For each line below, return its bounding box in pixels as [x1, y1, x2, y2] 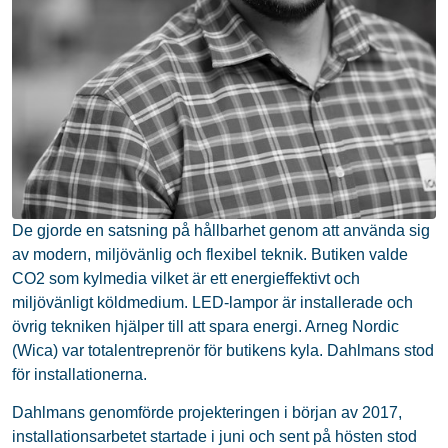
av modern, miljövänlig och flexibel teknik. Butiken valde [12, 246, 408, 263]
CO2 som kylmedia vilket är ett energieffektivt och [12, 270, 360, 287]
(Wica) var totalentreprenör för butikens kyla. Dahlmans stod [12, 342, 434, 359]
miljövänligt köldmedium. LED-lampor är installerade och [12, 294, 413, 311]
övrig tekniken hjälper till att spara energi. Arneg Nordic [12, 318, 399, 335]
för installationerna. [12, 366, 147, 383]
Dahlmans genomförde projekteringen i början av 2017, [12, 404, 402, 422]
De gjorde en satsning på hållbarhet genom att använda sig [12, 222, 430, 239]
